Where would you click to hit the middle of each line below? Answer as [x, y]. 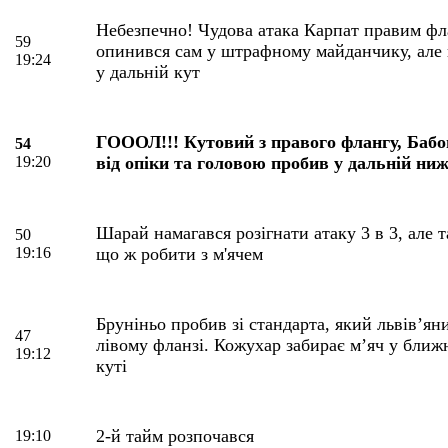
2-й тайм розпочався [175, 435]
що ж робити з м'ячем [179, 253]
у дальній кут [148, 71]
